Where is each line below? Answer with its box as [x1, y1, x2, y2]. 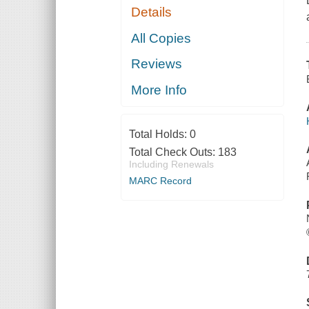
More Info [131, 82, 188, 97]
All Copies [131, 30, 192, 46]
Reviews [131, 57, 183, 72]
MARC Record [128, 175, 192, 186]
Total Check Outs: [128, 146, 218, 158]
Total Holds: [128, 128, 190, 140]
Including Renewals [128, 158, 214, 170]
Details [131, 5, 172, 20]
